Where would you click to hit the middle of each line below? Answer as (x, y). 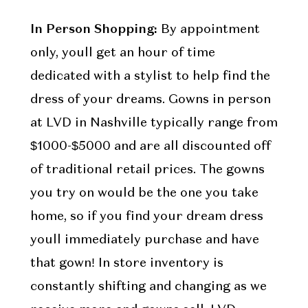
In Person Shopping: (93, 29)
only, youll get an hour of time (122, 53)
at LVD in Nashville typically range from (154, 123)
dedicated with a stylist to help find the (150, 77)
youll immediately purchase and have (144, 240)
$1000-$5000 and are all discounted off (150, 147)
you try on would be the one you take (144, 194)
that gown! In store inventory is (126, 264)
